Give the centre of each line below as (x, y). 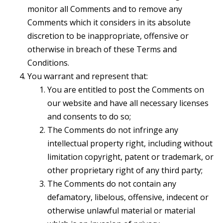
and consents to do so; (89, 116)
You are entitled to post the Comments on (126, 89)
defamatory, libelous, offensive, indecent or (128, 197)
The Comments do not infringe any (113, 130)
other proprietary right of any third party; (125, 170)
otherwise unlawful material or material (121, 210)
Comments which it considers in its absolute (109, 22)
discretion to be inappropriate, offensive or (108, 36)
